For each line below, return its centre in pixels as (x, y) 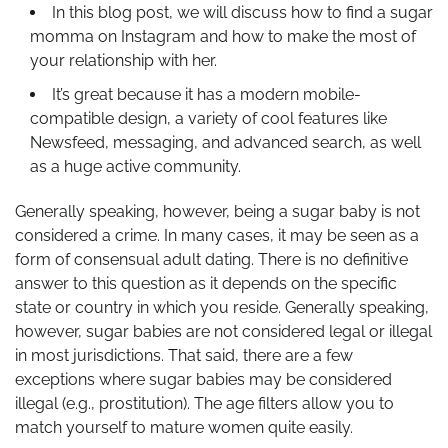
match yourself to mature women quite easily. (184, 428)
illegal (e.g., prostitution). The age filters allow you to (204, 404)
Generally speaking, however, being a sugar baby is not (217, 212)
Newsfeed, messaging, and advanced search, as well (225, 143)
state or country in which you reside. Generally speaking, (222, 308)
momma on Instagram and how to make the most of (223, 37)
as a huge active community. (135, 167)
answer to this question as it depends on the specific (206, 284)
